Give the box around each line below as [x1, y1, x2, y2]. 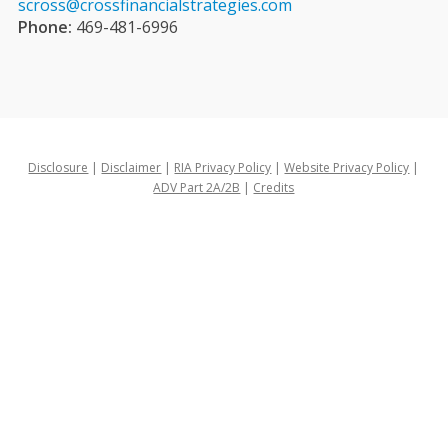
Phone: [17, 16, 72, 38]
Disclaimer [101, 159, 162, 176]
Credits [253, 179, 295, 196]
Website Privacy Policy [284, 159, 410, 176]
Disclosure [28, 159, 89, 176]
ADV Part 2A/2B [153, 179, 241, 196]
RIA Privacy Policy [174, 159, 272, 176]
